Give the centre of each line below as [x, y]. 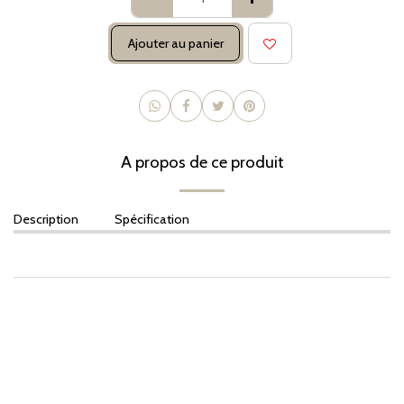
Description [46, 220]
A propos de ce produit [202, 162]
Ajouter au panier [175, 44]
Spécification [152, 220]
